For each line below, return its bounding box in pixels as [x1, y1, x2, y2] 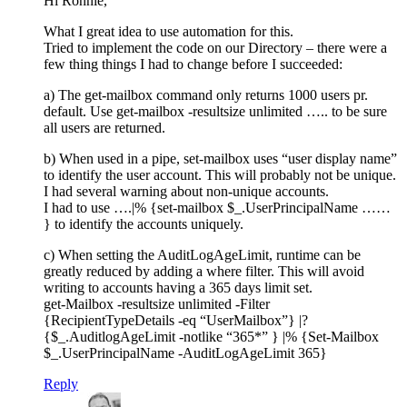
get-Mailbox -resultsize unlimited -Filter [44, 296, 270, 313]
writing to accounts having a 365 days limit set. [44, 280, 313, 296]
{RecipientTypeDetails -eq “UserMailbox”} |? [44, 313, 308, 329]
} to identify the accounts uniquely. [44, 216, 243, 233]
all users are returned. [44, 120, 165, 136]
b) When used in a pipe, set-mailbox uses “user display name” [44, 151, 397, 167]
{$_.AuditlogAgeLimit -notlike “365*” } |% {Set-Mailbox [44, 329, 379, 345]
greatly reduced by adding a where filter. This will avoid [44, 263, 364, 280]
